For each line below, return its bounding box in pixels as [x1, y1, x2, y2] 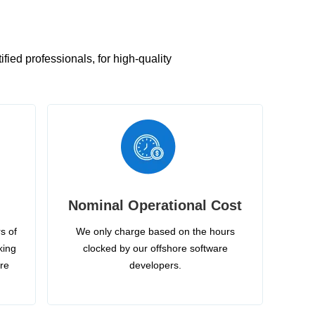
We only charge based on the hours [75, 225, 235, 237]
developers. [129, 259, 181, 271]
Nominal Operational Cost [68, 197, 242, 213]
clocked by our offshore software [82, 242, 228, 254]
